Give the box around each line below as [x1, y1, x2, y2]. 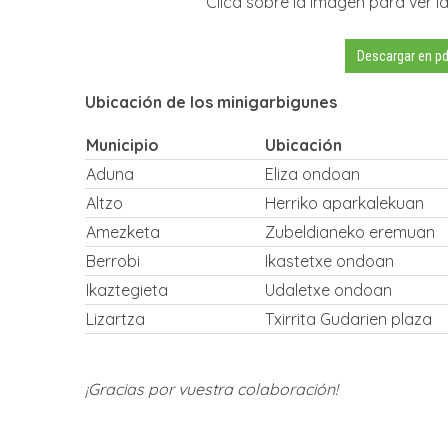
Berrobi [86, 250, 140, 271]
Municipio [86, 134, 159, 155]
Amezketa [86, 221, 160, 242]
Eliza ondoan [265, 163, 360, 184]
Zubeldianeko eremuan [265, 221, 435, 242]
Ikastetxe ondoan [265, 250, 394, 271]
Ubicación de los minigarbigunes [85, 91, 337, 112]
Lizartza [86, 308, 145, 329]
